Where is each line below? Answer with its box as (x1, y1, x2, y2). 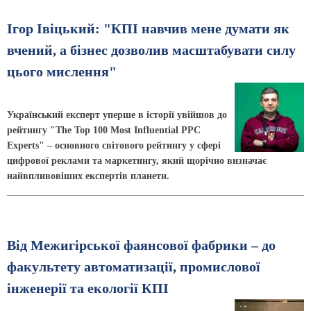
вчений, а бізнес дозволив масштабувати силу (7, 42, 296, 58)
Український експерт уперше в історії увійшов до (7, 109, 227, 120)
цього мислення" (7, 64, 117, 79)
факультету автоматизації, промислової (7, 260, 260, 275)
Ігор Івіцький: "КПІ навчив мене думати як (7, 21, 289, 36)
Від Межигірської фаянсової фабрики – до (7, 238, 276, 253)
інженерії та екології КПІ (7, 281, 169, 296)
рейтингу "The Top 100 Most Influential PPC (7, 124, 201, 135)
